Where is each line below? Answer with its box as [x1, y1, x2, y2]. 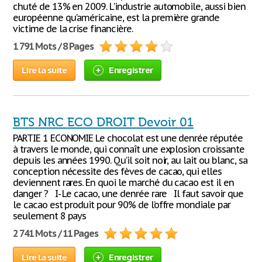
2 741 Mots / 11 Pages [13, 227, 99, 239]
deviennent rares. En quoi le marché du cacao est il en [13, 177, 234, 188]
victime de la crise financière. [13, 23, 133, 35]
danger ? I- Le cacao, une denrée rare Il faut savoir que [13, 188, 243, 199]
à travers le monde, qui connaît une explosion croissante [13, 143, 244, 155]
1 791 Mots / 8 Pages [13, 40, 94, 52]
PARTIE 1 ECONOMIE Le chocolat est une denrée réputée [13, 132, 243, 144]
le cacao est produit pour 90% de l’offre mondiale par [13, 199, 230, 211]
